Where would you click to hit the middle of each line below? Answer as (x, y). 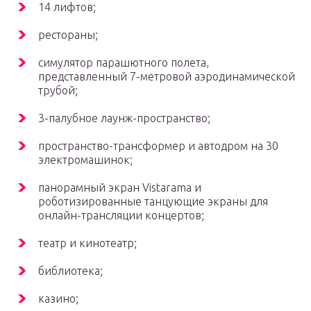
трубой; (58, 91)
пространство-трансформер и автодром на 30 (158, 146)
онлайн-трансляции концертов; (121, 216)
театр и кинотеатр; (87, 243)
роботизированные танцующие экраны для (153, 202)
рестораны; (68, 35)
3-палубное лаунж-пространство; (124, 118)
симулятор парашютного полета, (124, 63)
